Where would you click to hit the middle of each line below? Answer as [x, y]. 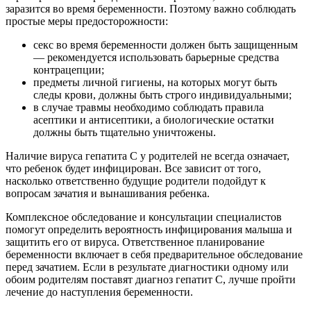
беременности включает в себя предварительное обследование [154, 255]
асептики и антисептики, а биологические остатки [154, 120]
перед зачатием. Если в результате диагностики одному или [147, 267]
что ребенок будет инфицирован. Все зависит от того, [133, 169]
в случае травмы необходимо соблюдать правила [149, 108]
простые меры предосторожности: [87, 22]
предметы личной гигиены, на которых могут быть [155, 83]
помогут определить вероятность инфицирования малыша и [149, 230]
